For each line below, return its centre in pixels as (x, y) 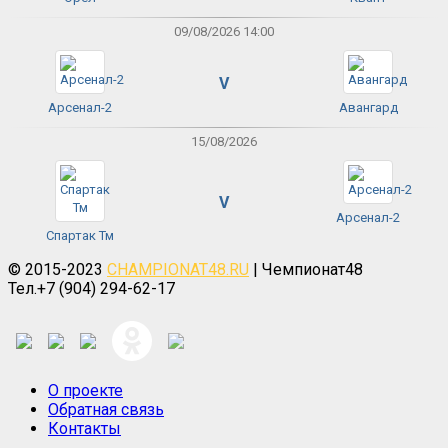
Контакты (84, 428)
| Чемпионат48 (306, 270)
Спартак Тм (80, 236)
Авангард (368, 108)
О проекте (85, 390)
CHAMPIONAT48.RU (178, 270)
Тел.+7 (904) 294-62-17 (91, 289)
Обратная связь (106, 409)
